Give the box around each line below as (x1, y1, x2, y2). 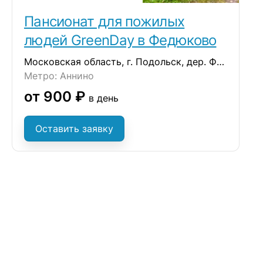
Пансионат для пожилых (23, 13, 185, 30)
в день (85, 92, 119, 104)
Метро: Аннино (23, 70, 94, 82)
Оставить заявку (35, 123, 113, 134)
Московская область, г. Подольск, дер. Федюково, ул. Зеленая (216, 56, 224, 68)
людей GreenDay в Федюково (23, 32, 217, 49)
